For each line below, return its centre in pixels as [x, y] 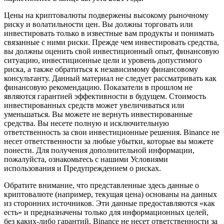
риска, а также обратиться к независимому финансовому [101, 69]
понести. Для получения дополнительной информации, [99, 150]
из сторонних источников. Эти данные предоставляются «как [109, 203]
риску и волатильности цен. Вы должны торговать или [98, 24]
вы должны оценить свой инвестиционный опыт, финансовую [111, 51]
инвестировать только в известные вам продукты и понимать [109, 33]
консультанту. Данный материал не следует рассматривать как [110, 78]
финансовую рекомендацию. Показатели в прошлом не [98, 87]
